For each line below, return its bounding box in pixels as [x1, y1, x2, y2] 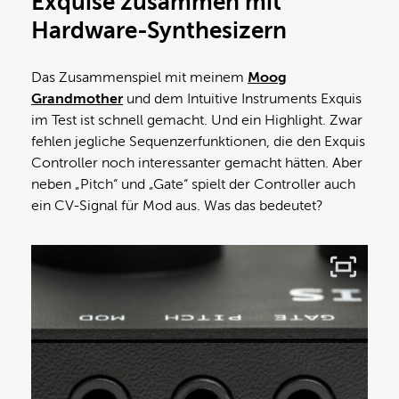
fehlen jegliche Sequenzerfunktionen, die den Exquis [31, 133, 365, 150]
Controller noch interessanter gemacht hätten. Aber [31, 154, 362, 171]
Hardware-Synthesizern [31, 17, 287, 44]
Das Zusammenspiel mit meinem [31, 69, 248, 85]
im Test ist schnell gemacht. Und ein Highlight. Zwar [31, 111, 362, 128]
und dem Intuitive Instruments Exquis [123, 90, 362, 107]
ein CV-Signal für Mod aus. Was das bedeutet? [31, 197, 323, 214]
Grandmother [31, 90, 123, 107]
